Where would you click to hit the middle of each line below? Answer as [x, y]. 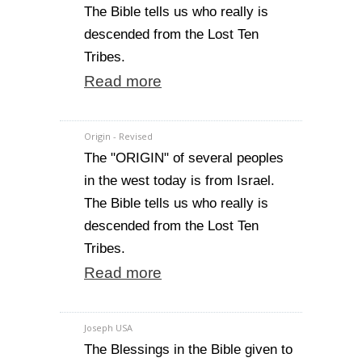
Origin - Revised [118, 136]
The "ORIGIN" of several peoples [184, 158]
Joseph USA [108, 328]
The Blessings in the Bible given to [188, 349]
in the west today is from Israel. [179, 181]
